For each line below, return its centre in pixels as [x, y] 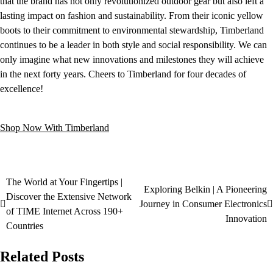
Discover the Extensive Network [69, 197]
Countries [25, 226]
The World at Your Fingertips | [64, 182]
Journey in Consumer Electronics [203, 204]
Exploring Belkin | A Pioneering [205, 190]
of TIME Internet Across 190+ [65, 211]
